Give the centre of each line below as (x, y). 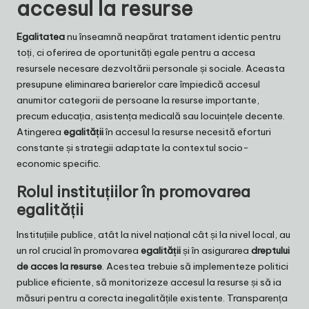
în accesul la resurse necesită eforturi (187, 132)
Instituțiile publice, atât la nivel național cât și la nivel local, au (153, 235)
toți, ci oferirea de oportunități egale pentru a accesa (136, 53)
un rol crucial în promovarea (79, 251)
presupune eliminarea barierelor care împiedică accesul (138, 84)
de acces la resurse (59, 267)
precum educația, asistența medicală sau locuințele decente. (151, 116)
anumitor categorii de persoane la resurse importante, (138, 100)
